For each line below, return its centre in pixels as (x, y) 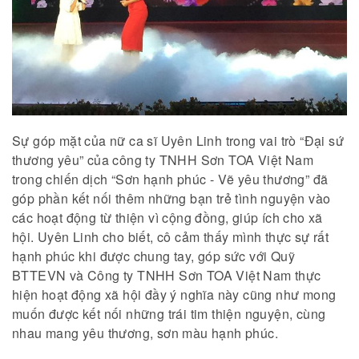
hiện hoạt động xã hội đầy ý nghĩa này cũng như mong (174, 295)
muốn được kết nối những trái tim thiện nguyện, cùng (169, 314)
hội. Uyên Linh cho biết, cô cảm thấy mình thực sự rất (171, 237)
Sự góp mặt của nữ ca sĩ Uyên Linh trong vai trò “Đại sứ (178, 141)
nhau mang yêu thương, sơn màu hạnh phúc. (147, 333)
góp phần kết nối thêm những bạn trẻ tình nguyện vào (171, 199)
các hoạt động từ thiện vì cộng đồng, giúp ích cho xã (167, 218)
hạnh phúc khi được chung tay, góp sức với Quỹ (153, 256)
